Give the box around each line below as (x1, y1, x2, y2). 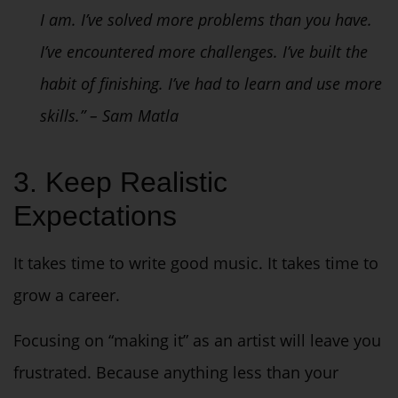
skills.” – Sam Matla (40, 104, 179, 126)
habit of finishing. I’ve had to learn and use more (40, 72, 382, 94)
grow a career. (13, 284, 120, 306)
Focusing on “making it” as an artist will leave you (13, 329, 381, 351)
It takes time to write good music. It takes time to (13, 252, 378, 275)
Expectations (13, 200, 177, 233)
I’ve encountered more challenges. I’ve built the (40, 40, 368, 62)
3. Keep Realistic (13, 166, 227, 199)
